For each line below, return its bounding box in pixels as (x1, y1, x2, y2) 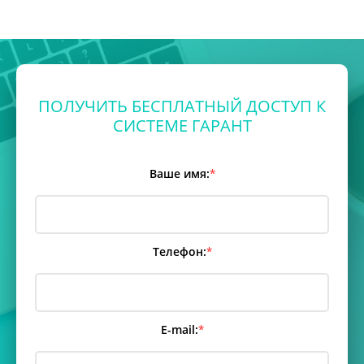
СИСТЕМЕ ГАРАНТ (112, 114, 252, 136)
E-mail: (160, 321, 198, 337)
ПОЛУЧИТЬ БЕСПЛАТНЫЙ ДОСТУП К (38, 94, 326, 117)
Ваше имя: (149, 165, 210, 181)
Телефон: (152, 243, 206, 259)
